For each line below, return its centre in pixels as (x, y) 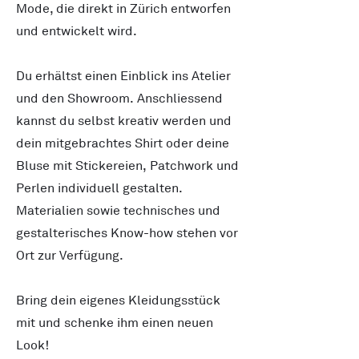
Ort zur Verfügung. (70, 256)
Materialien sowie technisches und (118, 211)
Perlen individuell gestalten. (99, 188)
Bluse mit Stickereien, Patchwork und (127, 166)
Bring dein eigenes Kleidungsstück (118, 301)
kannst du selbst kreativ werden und (124, 121)
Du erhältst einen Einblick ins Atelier (123, 76)
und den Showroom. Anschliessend (119, 99)
